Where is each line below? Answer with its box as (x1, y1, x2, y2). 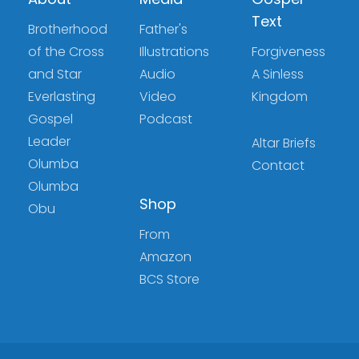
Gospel (28, 109, 73, 128)
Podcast (139, 109, 193, 128)
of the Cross (28, 42, 104, 61)
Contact (251, 155, 305, 175)
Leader (28, 131, 71, 151)
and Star (28, 64, 82, 83)
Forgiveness (251, 42, 325, 61)
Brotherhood (28, 19, 107, 38)
